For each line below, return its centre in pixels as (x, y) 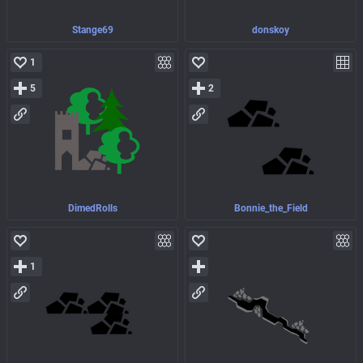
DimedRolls (92, 208)
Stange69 (92, 30)
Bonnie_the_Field (271, 208)
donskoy (271, 30)
